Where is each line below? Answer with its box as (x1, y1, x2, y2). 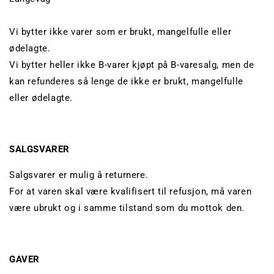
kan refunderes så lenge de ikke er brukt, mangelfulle (9, 76, 243, 87)
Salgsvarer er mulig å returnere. (9, 169, 149, 181)
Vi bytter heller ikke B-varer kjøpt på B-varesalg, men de (9, 59, 254, 71)
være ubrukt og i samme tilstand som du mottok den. (9, 202, 245, 214)
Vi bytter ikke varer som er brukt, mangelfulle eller (9, 26, 232, 38)
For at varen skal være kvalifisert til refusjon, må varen (9, 186, 252, 198)
